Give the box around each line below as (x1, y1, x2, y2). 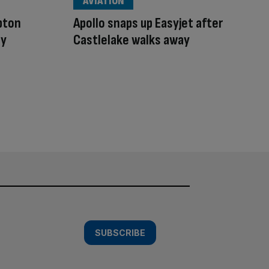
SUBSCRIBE (95, 228, 145, 238)
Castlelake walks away (73, 31, 190, 49)
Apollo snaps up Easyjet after (73, 14, 223, 32)
